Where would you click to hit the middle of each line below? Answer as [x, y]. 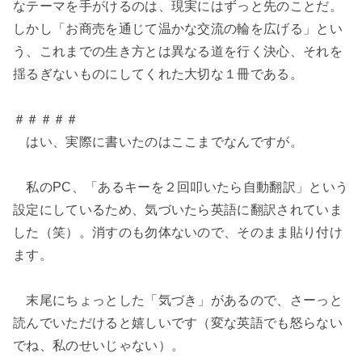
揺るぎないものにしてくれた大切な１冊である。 [158, 74]
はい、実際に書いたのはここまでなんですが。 [158, 142]
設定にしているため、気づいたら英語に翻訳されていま [178, 210]
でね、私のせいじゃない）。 [99, 346]
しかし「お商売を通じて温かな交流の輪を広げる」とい [178, 29]
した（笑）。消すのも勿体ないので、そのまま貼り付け [178, 233]
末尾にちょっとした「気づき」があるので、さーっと [178, 301]
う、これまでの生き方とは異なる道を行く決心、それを [178, 52]
